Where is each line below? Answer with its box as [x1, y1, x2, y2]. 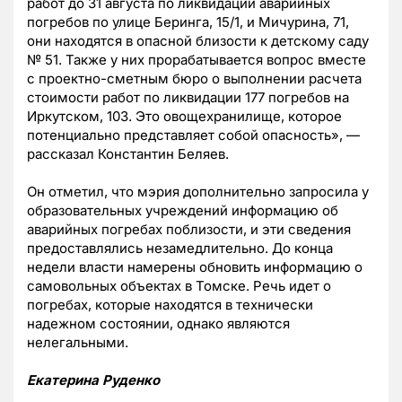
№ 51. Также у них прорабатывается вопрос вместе [27, 51, 366, 69]
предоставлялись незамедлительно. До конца [27, 240, 333, 258]
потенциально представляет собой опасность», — [27, 127, 360, 144]
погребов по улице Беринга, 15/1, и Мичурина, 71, [27, 13, 349, 31]
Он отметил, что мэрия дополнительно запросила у [27, 183, 369, 201]
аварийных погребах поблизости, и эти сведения [27, 221, 351, 239]
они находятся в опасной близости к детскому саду [27, 32, 369, 50]
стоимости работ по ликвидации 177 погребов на [27, 89, 349, 107]
